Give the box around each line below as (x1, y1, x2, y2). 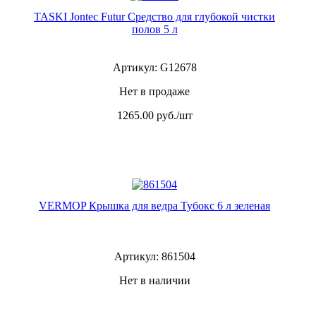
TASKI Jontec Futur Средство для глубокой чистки (34, 11, 275, 23)
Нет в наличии (119, 274, 190, 286)
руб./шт (156, 109, 193, 121)
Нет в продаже (119, 85, 190, 97)
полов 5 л (131, 23, 178, 35)
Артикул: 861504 (114, 250, 195, 262)
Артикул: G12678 (112, 61, 197, 73)
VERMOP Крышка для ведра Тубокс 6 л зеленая (39, 200, 270, 212)
